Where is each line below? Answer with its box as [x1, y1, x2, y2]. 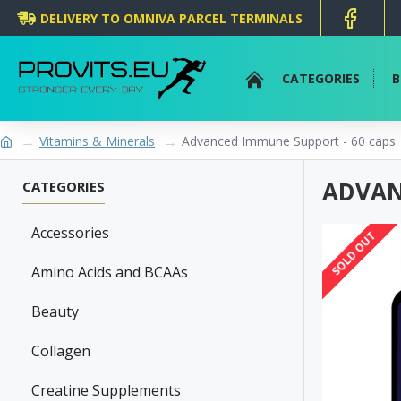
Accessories [31, 223, 109, 243]
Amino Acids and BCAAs [31, 262, 188, 283]
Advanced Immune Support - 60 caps [182, 132, 396, 149]
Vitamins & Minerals [39, 132, 155, 149]
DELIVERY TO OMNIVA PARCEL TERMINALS [40, 9, 303, 27]
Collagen [31, 341, 90, 362]
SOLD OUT [328, 228, 379, 280]
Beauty [31, 302, 79, 322]
